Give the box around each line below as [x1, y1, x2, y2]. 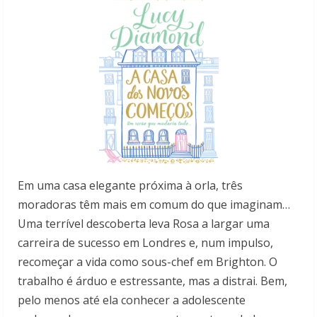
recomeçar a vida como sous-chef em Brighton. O [18, 253, 277, 270]
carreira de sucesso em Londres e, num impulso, [18, 234, 273, 250]
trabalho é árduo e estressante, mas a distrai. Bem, [18, 272, 287, 289]
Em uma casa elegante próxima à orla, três [18, 177, 243, 193]
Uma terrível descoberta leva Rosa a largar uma [18, 215, 270, 231]
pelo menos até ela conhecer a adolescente [18, 292, 246, 308]
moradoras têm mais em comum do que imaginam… [18, 196, 290, 212]
